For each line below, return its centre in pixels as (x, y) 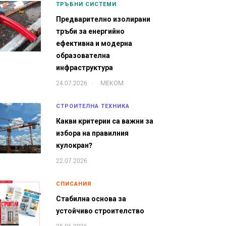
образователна (83, 55)
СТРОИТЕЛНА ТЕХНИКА (93, 106)
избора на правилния (92, 133)
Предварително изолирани (103, 19)
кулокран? (74, 145)
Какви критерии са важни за (105, 121)
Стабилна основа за (91, 199)
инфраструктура (84, 68)
